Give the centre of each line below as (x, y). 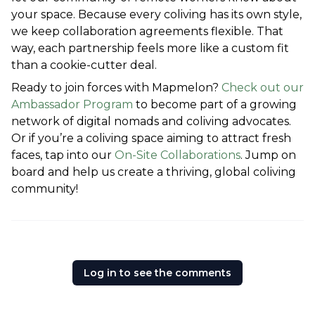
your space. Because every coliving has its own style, (156, 15)
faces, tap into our (63, 155)
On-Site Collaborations (178, 155)
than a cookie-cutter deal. (84, 65)
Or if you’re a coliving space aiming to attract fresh (151, 139)
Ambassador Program (72, 105)
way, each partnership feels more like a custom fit (150, 49)
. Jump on (268, 155)
